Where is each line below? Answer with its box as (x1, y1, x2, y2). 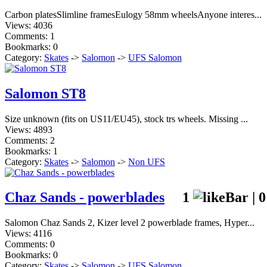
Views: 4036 (5, 20, 52, 30)
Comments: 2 (5, 135, 55, 145)
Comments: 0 (5, 239, 55, 250)
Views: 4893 (5, 124, 52, 135)
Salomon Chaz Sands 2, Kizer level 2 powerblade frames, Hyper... (5, 218, 254, 228)
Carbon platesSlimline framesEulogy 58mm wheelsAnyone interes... (5, 9, 262, 20)
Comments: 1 (5, 30, 55, 41)
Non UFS (128, 156, 165, 167)
